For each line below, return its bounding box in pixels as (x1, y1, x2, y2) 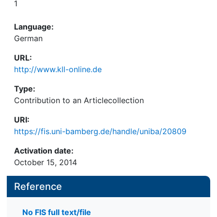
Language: (14, 22, 54, 31)
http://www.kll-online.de (14, 64, 102, 74)
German (14, 33, 43, 43)
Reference (14, 181, 62, 192)
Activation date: (14, 146, 74, 155)
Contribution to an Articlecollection (14, 95, 144, 105)
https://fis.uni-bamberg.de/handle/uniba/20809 (14, 126, 186, 136)
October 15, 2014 (14, 157, 77, 167)
